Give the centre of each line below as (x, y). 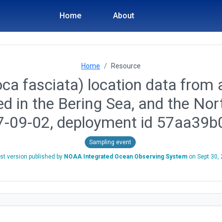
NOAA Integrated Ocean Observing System (125, 156)
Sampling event (110, 142)
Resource (126, 66)
